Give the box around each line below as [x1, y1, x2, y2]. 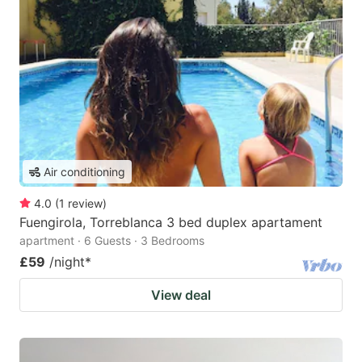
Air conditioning [44, 165, 125, 179]
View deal [151, 287, 211, 304]
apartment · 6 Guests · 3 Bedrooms [19, 234, 204, 248]
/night [49, 254, 85, 271]
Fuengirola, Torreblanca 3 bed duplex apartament [19, 214, 322, 231]
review [68, 196, 103, 211]
